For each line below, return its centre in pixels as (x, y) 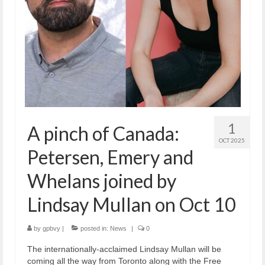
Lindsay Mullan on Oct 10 (132, 204)
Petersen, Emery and (110, 157)
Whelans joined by (102, 180)
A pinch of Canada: (103, 133)
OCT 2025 (232, 140)
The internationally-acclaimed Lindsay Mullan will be (124, 249)
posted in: (94, 228)
